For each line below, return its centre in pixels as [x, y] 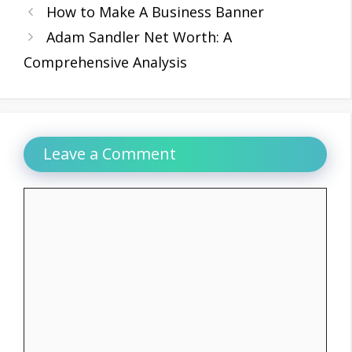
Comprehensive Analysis [105, 62]
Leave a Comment [110, 153]
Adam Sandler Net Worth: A [139, 37]
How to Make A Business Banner [155, 11]
